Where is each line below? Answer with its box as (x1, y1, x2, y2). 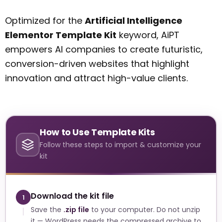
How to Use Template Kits (40, 126, 155, 139)
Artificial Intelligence (85, 14, 182, 27)
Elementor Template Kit (5, 28, 116, 41)
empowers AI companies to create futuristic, (5, 43, 203, 55)
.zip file (63, 205, 89, 215)
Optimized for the (5, 14, 85, 27)
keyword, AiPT (116, 28, 179, 41)
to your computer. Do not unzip (89, 205, 200, 215)
